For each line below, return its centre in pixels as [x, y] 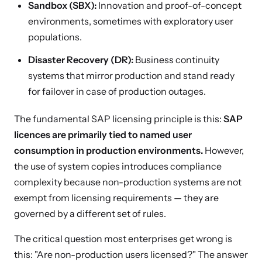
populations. [55, 37]
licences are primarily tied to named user [103, 135]
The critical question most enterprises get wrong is [123, 239]
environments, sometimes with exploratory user [131, 21]
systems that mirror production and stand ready [131, 75]
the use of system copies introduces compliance [118, 166]
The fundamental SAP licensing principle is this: [119, 119]
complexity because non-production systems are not [128, 182]
